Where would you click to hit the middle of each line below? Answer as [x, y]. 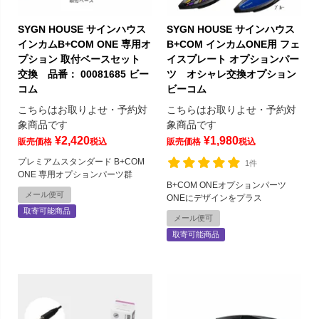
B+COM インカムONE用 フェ [233, 45]
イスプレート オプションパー [233, 59]
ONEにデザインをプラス [214, 198]
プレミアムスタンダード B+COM [81, 162]
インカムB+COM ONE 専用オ [84, 45]
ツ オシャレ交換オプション [231, 74]
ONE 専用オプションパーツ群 [75, 175]
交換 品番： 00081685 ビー [83, 74]
